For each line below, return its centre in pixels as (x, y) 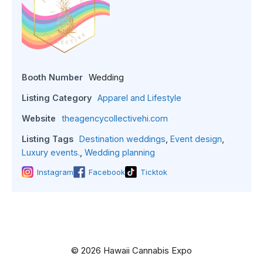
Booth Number (52, 77)
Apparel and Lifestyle (139, 97)
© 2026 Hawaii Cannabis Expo (131, 250)
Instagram (55, 172)
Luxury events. (51, 152)
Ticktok (154, 172)
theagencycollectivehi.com (115, 118)
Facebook (107, 172)
